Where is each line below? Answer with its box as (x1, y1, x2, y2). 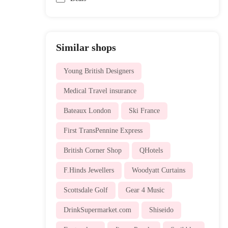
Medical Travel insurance (63, 87, 136, 95)
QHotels (139, 146, 163, 154)
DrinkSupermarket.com (63, 206, 131, 214)
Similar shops (55, 41, 116, 53)
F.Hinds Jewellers (63, 166, 114, 174)
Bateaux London (63, 106, 111, 115)
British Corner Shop (63, 146, 122, 154)
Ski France (128, 106, 160, 115)
